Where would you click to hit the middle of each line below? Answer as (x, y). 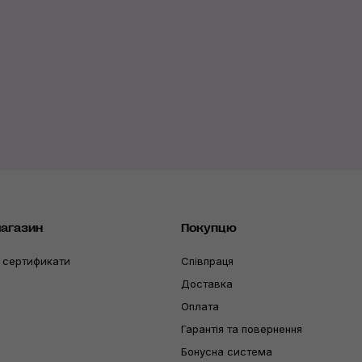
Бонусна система (227, 351)
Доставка (207, 283)
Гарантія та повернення (242, 328)
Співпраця (207, 261)
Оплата (200, 306)
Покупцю (209, 228)
